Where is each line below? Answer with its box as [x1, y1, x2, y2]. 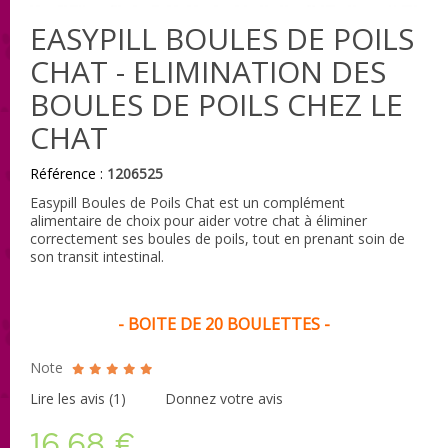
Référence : [30, 163, 103, 183]
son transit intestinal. [30, 246, 164, 266]
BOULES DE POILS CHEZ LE [30, 83, 403, 125]
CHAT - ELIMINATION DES [30, 50, 386, 92]
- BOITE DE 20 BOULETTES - [118, 312, 330, 335]
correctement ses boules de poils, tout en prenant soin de [30, 228, 405, 248]
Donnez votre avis [165, 388, 283, 408]
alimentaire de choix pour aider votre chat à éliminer [30, 210, 367, 230]
